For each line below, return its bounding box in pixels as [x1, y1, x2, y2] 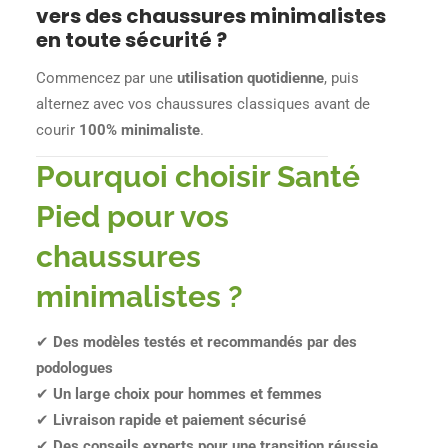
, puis [324, 68, 360, 87]
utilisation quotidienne [177, 68, 325, 87]
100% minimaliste [79, 120, 201, 139]
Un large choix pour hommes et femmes [53, 385, 323, 404]
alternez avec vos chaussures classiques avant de [36, 94, 371, 113]
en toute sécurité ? [36, 26, 228, 55]
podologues [36, 359, 114, 378]
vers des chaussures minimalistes [36, 2, 387, 31]
